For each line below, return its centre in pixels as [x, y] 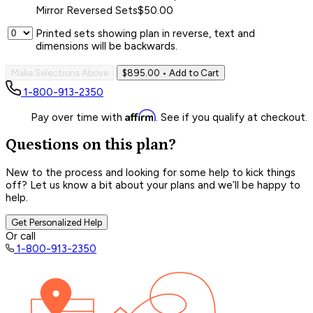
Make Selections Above [60, 72]
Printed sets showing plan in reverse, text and [145, 33]
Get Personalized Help [57, 223]
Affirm [140, 115]
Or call [21, 236]
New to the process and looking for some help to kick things [151, 173]
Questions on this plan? [91, 145]
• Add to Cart [190, 72]
